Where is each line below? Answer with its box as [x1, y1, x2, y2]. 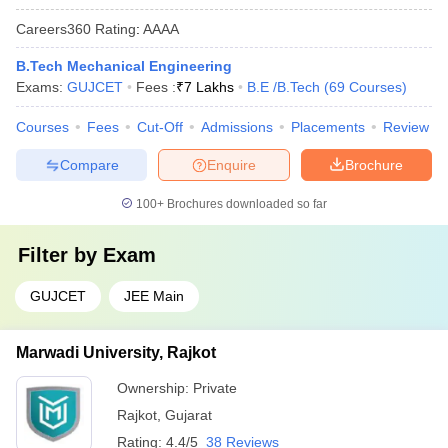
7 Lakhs [184, 79, 234, 95]
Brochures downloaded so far [164, 197, 327, 211]
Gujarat [165, 407, 212, 423]
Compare [59, 156, 119, 173]
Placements [291, 119, 365, 135]
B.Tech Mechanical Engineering [16, 58, 232, 74]
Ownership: [117, 380, 193, 396]
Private [193, 380, 237, 396]
